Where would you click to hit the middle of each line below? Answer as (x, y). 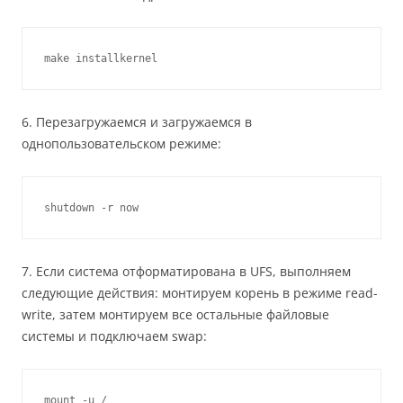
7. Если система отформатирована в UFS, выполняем (186, 271)
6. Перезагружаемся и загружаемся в (137, 122)
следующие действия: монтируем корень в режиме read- (200, 293)
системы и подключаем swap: (114, 336)
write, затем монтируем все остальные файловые (175, 314)
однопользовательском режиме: (121, 143)
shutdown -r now (91, 208)
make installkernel (101, 58)
